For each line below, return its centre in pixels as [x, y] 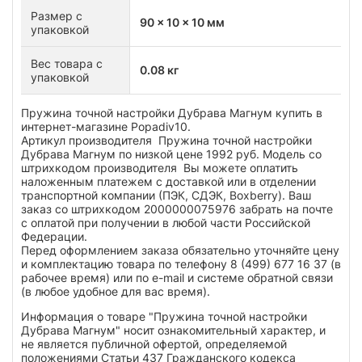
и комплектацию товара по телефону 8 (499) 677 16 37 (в [181, 263]
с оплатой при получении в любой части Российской [166, 222]
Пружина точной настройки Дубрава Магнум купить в [172, 112]
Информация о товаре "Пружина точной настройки [164, 316]
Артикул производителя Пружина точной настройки [166, 140]
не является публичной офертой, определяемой [154, 343]
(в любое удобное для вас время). [116, 291]
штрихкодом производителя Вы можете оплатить [160, 167]
